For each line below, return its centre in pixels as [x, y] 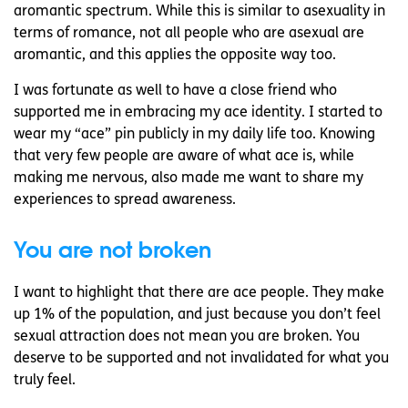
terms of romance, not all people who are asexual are [189, 34]
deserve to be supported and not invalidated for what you [201, 359]
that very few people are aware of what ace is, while [184, 157]
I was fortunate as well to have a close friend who [175, 92]
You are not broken [112, 250]
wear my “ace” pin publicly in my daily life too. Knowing [194, 135]
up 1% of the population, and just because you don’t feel [197, 316]
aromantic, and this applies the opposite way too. [175, 56]
